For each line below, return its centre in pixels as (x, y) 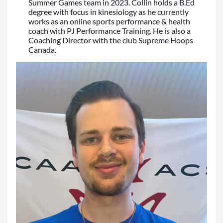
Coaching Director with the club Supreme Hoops (111, 40)
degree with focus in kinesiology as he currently (109, 12)
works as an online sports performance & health (109, 21)
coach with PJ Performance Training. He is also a (110, 31)
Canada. (42, 50)
